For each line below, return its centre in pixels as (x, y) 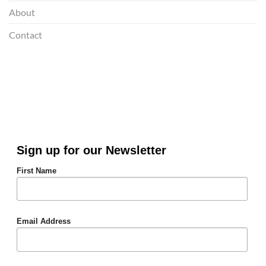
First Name (36, 171)
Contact (26, 34)
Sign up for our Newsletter (91, 151)
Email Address (43, 222)
